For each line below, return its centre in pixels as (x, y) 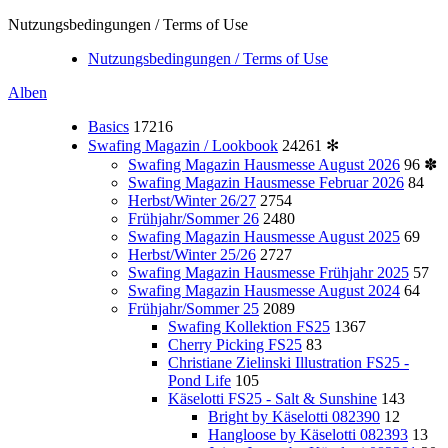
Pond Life (199, 380)
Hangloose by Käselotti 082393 (308, 434)
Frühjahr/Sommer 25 (193, 308)
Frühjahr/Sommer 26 (193, 218)
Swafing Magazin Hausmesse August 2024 (264, 290)
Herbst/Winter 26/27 (192, 200)
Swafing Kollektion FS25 (249, 326)
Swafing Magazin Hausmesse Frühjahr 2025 (268, 272)
